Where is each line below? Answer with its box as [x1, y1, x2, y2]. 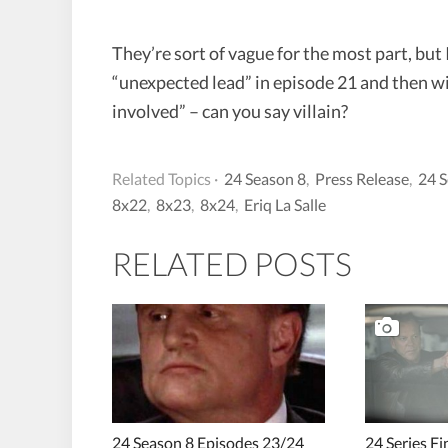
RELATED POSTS [112, 243, 352, 283]
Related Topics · [112, 168, 218, 188]
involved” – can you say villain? [112, 99, 348, 122]
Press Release [315, 168, 409, 188]
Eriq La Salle [244, 194, 326, 214]
